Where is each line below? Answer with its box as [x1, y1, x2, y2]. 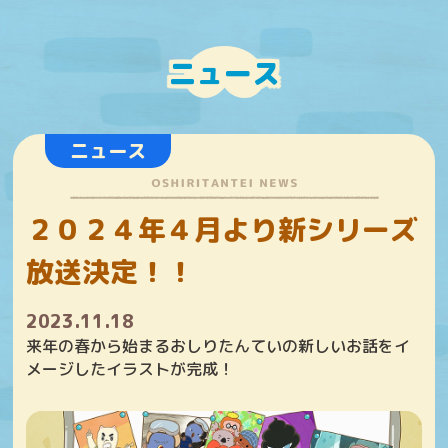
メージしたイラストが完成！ [26, 358, 235, 380]
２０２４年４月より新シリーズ [26, 210, 419, 249]
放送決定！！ [26, 252, 195, 291]
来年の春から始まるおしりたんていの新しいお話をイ [26, 335, 411, 357]
